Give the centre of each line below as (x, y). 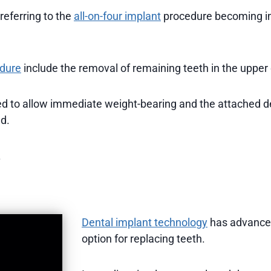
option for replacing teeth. (143, 238)
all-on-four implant (117, 16)
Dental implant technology (145, 222)
